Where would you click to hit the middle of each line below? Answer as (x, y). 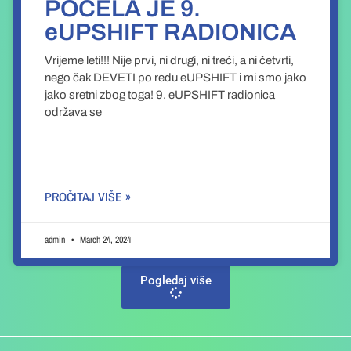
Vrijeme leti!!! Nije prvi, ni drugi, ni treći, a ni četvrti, (169, 61)
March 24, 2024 (104, 240)
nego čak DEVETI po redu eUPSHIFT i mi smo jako (175, 78)
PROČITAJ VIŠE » (87, 197)
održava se (73, 112)
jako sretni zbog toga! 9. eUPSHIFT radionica (159, 95)
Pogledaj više (175, 281)
